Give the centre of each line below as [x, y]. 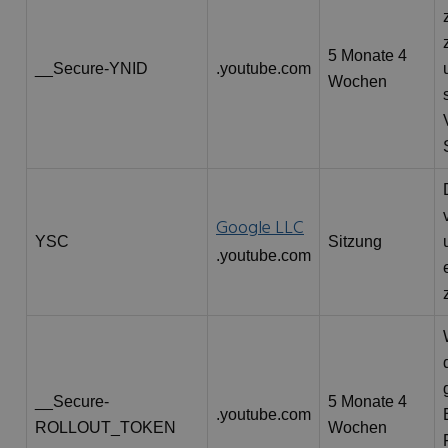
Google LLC [260, 228]
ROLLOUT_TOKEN [105, 427]
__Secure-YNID [91, 68]
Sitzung [355, 241]
